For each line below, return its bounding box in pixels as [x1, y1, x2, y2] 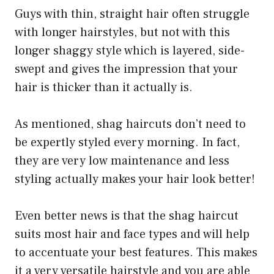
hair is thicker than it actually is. [15, 80, 193, 96]
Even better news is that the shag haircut [15, 208, 239, 224]
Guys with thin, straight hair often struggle [15, 6, 250, 23]
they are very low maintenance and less [15, 153, 229, 169]
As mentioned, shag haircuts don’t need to [15, 116, 246, 133]
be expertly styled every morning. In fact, [15, 135, 240, 151]
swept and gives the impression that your [15, 61, 238, 78]
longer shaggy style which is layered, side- [15, 43, 245, 59]
